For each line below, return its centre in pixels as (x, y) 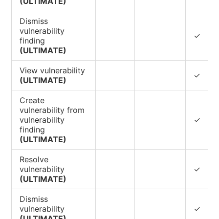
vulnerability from (52, 110)
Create (32, 100)
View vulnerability (52, 70)
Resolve (34, 159)
